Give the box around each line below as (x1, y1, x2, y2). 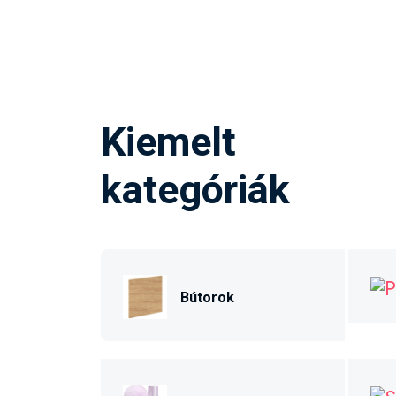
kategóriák (101, 166, 290, 213)
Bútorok (180, 288, 234, 306)
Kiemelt (101, 118, 236, 165)
